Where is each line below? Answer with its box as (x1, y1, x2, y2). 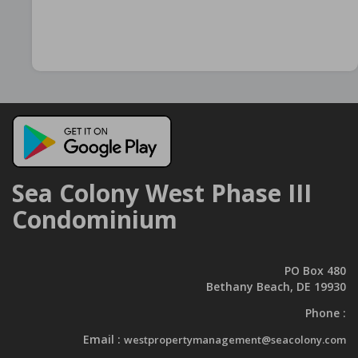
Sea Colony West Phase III (12, 177, 312, 210)
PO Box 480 (284, 263, 346, 279)
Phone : (305, 305, 346, 321)
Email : (83, 332, 121, 348)
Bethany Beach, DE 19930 (206, 279, 346, 295)
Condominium (12, 203, 177, 237)
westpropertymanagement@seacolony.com (124, 332, 346, 348)
